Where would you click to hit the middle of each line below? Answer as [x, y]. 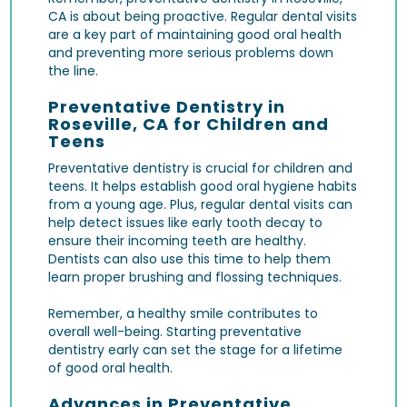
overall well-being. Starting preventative [175, 331]
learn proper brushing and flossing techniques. [195, 277]
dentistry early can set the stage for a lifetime [196, 349]
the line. [74, 70]
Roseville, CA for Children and [189, 124]
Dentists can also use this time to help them [190, 258]
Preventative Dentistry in [167, 106]
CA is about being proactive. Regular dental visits [203, 16]
